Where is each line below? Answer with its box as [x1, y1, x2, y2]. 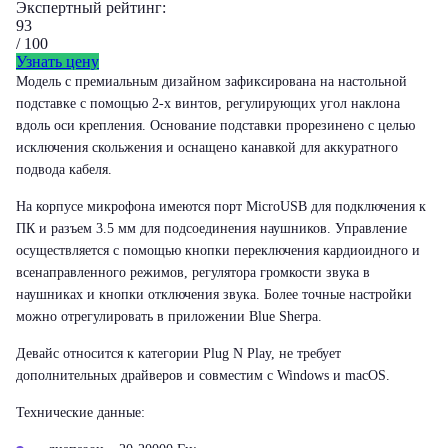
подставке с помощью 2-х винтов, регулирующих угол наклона [16, 96, 400, 111]
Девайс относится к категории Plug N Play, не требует [16, 346, 341, 361]
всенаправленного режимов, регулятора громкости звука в [16, 265, 370, 280]
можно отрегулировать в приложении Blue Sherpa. [16, 309, 322, 324]
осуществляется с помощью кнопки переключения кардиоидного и [16, 243, 420, 258]
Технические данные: [16, 405, 145, 420]
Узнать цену [16, 53, 99, 70]
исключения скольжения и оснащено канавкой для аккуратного [16, 140, 398, 155]
